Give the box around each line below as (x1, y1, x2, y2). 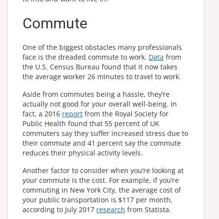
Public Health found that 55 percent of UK (22, 119, 159, 128)
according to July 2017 (22, 205, 96, 214)
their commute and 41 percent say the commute (22, 138, 181, 148)
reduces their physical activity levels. (22, 148, 143, 157)
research (96, 205, 125, 214)
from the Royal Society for (83, 109, 169, 118)
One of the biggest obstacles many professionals (22, 43, 182, 52)
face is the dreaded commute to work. (22, 52, 149, 62)
